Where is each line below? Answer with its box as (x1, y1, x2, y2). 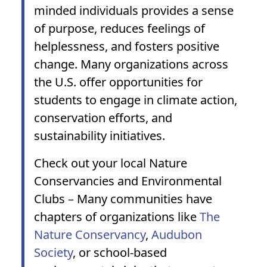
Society (34, 244, 73, 260)
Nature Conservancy (34, 226, 145, 243)
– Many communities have (65, 191, 212, 207)
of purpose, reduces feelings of (34, 20, 205, 36)
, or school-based (73, 244, 167, 260)
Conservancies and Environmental (34, 173, 222, 189)
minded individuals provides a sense (34, 2, 234, 18)
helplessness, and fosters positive (34, 38, 219, 54)
